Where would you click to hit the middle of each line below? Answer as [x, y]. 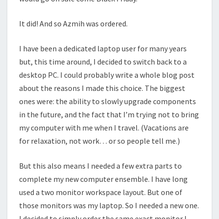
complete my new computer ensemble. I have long [103, 179]
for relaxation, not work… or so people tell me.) [99, 141]
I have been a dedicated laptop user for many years [103, 48]
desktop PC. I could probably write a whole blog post [107, 75]
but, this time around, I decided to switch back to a [103, 61]
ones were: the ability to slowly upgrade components [108, 101]
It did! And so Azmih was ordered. [73, 23]
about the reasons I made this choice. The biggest [102, 88]
